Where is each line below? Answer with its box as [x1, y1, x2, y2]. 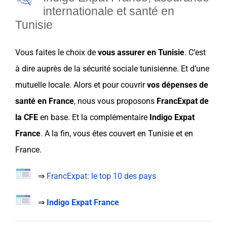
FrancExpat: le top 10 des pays [47, 171, 156, 181]
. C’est [184, 48, 206, 58]
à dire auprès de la [15, 64, 83, 74]
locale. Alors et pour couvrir [46, 80, 147, 90]
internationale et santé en [43, 4, 174, 18]
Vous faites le [15, 48, 66, 58]
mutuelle [15, 80, 46, 90]
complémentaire [90, 112, 147, 123]
